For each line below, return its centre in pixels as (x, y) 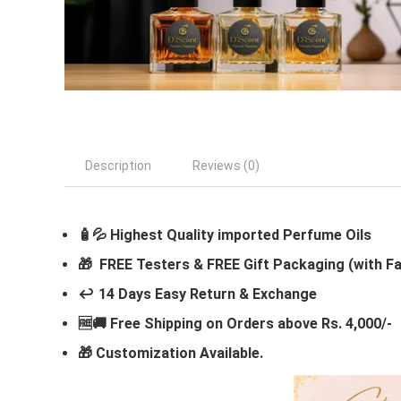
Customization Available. (179, 353)
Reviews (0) (226, 165)
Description (118, 165)
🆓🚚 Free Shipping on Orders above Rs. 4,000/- (235, 323)
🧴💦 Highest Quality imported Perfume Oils (225, 235)
